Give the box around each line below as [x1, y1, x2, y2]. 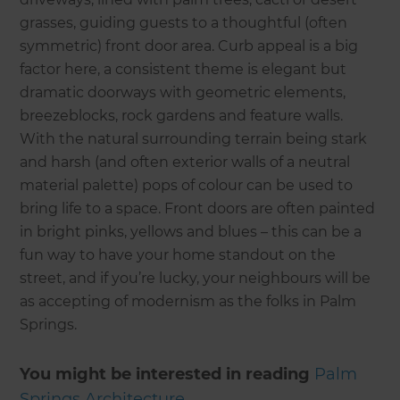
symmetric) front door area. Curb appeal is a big [20, 37, 359, 55]
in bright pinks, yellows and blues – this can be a [20, 223, 362, 241]
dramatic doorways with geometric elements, [20, 84, 346, 102]
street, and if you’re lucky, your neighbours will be [20, 270, 371, 287]
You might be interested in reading [20, 364, 311, 385]
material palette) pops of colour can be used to [20, 177, 354, 195]
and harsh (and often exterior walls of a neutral [20, 154, 351, 171]
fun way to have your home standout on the [20, 246, 337, 264]
